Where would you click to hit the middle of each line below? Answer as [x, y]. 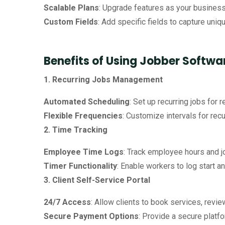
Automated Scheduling [87, 102]
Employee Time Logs [84, 152]
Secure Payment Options [91, 216]
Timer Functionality [80, 166]
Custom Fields [71, 22]
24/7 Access [67, 202]
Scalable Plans [71, 8]
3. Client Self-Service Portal [97, 180]
